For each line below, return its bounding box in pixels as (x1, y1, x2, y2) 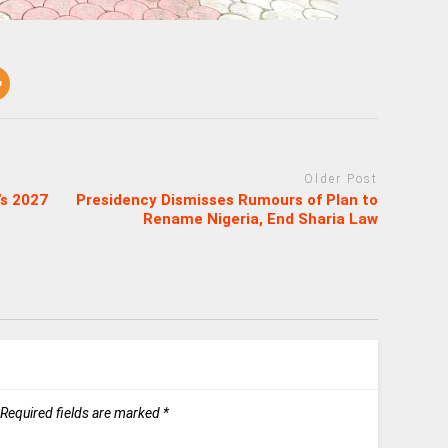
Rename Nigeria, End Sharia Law (143, 209, 379, 228)
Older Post (304, 172, 379, 187)
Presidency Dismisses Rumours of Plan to (76, 190, 379, 209)
